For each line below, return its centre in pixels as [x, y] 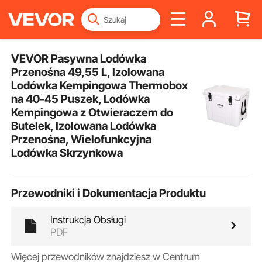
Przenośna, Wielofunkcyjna [82, 139]
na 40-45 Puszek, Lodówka [81, 99]
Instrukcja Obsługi [88, 220]
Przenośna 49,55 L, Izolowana [88, 72]
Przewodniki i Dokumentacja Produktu [109, 193]
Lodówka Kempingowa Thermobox [100, 85]
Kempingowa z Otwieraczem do [92, 112]
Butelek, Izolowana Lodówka [84, 125]
